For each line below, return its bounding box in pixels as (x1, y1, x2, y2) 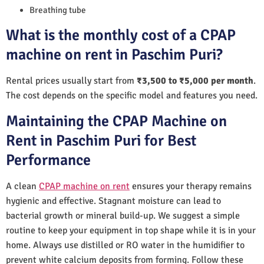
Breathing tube (29, 4, 86, 15)
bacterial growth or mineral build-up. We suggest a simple (6, 209, 240, 222)
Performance (6, 150, 91, 170)
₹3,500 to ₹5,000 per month (137, 74, 253, 87)
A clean (6, 180, 39, 192)
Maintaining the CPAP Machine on (6, 111, 227, 131)
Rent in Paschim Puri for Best (6, 131, 196, 150)
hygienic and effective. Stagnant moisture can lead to (6, 194, 221, 207)
